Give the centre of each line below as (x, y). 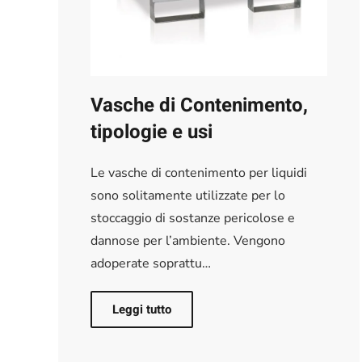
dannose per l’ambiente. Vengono (188, 240)
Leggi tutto (142, 309)
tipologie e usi (152, 132)
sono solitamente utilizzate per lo (188, 195)
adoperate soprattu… (151, 263)
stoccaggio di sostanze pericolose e (193, 218)
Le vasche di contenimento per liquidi (199, 173)
